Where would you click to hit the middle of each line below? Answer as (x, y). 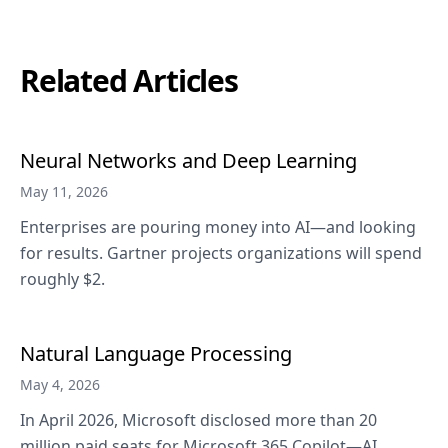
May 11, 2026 (64, 191)
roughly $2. (62, 279)
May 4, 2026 (60, 384)
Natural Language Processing (156, 353)
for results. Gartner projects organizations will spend (221, 253)
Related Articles (129, 80)
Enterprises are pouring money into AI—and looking (218, 227)
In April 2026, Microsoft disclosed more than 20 (198, 420)
